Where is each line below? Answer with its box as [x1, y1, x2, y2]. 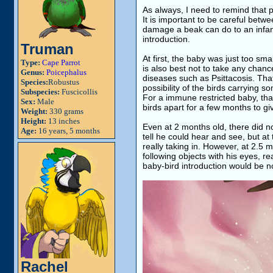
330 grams [48, 107, 83, 116]
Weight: [21, 107, 48, 116]
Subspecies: [21, 87, 60, 96]
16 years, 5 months [37, 126, 100, 135]
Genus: [21, 68, 44, 77]
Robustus [48, 77, 79, 87]
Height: [21, 116, 46, 126]
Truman [21, 41, 74, 57]
